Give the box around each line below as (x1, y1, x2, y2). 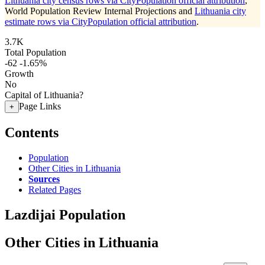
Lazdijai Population (5, 206, 125, 222)
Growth (5, 69, 34, 79)
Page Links (19, 101, 61, 111)
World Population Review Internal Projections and (5, 6, 195, 16)
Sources (28, 173, 60, 184)
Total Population (5, 47, 66, 57)
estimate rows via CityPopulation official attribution (5, 17, 196, 27)
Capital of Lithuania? (5, 90, 83, 100)
